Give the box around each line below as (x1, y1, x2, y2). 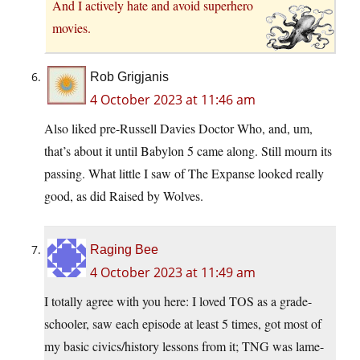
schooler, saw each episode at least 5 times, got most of (44, 314, 321, 332)
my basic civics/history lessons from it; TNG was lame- (44, 337, 324, 354)
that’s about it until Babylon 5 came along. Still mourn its (44, 141, 332, 159)
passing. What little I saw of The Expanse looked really (44, 164, 324, 182)
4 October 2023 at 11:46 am (90, 90, 256, 108)
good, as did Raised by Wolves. (44, 186, 203, 204)
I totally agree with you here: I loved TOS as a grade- (44, 292, 312, 309)
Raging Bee (90, 242, 158, 256)
